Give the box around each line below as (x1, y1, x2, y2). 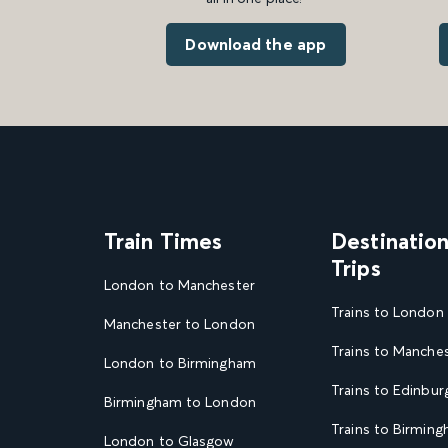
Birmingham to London (104, 392, 256, 411)
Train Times (104, 226, 223, 255)
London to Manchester (104, 275, 255, 294)
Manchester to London (104, 314, 255, 333)
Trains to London (331, 302, 444, 321)
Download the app (185, 33, 327, 54)
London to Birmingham (104, 353, 256, 372)
